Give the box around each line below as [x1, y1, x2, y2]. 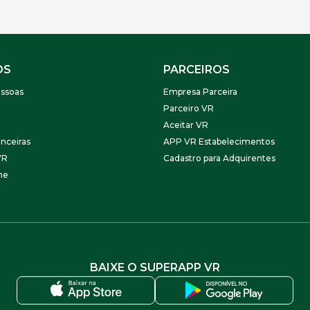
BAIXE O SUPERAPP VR [90, 260, 220, 274]
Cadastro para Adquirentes [163, 153, 275, 163]
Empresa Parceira [163, 86, 237, 97]
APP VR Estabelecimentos [163, 136, 275, 147]
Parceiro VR [163, 103, 214, 113]
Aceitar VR [163, 120, 208, 130]
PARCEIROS [163, 63, 230, 76]
